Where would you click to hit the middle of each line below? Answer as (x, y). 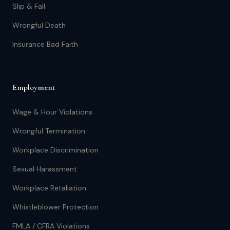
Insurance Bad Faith (45, 44)
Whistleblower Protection (55, 207)
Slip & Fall (29, 6)
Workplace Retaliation (49, 188)
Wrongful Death (39, 25)
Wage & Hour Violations (52, 112)
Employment (34, 87)
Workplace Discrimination (55, 150)
